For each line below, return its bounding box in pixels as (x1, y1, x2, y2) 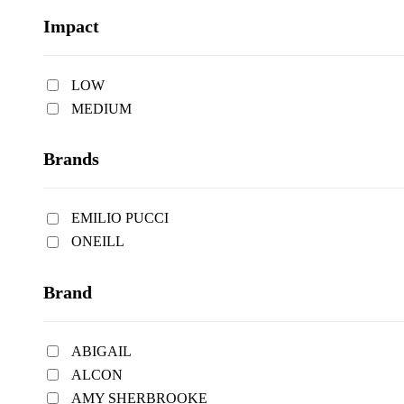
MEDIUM (71, 100, 132, 116)
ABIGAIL (71, 343, 132, 359)
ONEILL (71, 234, 124, 250)
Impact (43, 15, 99, 36)
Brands (43, 149, 99, 170)
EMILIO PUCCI (71, 210, 169, 226)
